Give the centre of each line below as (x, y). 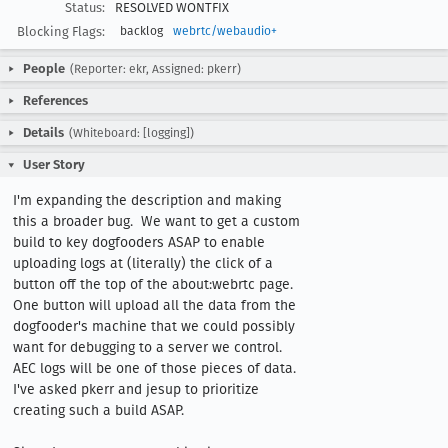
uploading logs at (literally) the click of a (143, 263)
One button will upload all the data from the (154, 305)
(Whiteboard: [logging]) (131, 133)
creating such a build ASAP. (102, 410)
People (44, 68)
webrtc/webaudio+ (225, 31)
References (55, 100)
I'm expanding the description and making (147, 200)
